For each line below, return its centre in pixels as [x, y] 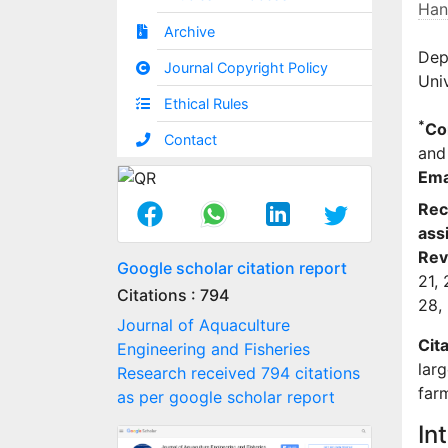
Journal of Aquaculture [203, 324]
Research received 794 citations [238, 372]
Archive [190, 31]
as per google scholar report [226, 396]
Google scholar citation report [232, 267]
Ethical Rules [207, 103]
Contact [191, 139]
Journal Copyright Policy [246, 67]
